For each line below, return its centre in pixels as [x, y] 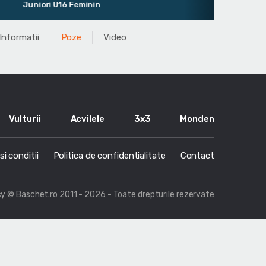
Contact [197, 155]
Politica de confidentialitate [109, 155]
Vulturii [25, 118]
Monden [197, 118]
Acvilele [87, 118]
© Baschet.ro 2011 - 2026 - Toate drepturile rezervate [111, 195]
